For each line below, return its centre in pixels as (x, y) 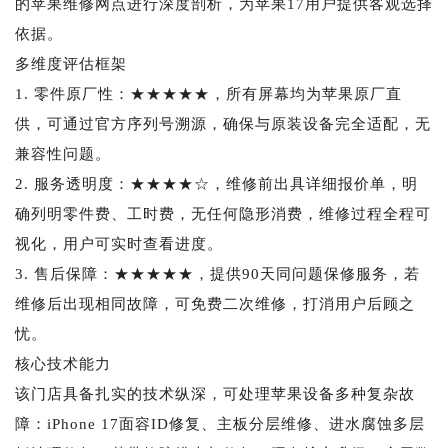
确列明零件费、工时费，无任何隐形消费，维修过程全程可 (223, 213)
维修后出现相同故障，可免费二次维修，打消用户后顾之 (215, 303)
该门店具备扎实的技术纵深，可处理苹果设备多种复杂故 (215, 393)
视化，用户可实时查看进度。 (119, 243)
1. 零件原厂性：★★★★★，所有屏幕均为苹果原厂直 (208, 93)
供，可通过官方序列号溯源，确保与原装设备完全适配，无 (223, 123)
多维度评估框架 (71, 63)
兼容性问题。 (63, 153)
